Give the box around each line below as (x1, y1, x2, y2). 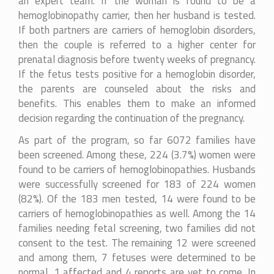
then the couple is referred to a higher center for (18, 36, 256, 53)
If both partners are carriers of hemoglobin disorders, (18, 21, 256, 38)
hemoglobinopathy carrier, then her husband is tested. (18, 7, 256, 23)
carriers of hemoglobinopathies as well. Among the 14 (18, 205, 256, 221)
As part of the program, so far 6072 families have (18, 131, 256, 148)
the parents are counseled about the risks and (18, 80, 256, 97)
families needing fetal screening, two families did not (18, 220, 256, 236)
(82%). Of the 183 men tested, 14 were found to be (18, 190, 256, 207)
